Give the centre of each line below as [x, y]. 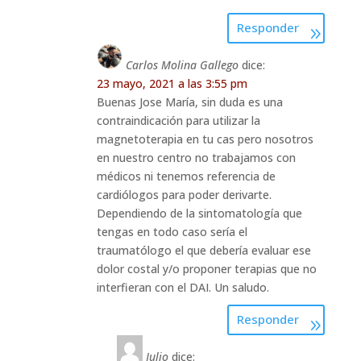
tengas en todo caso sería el [172, 231]
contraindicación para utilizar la [178, 120]
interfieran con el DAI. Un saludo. [183, 287]
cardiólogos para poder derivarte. [184, 194]
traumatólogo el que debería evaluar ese [203, 250]
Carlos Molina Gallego [182, 64]
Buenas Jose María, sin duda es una [189, 102]
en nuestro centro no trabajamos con [196, 157]
